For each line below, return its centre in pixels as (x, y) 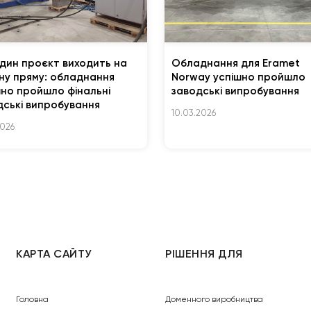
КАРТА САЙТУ (54, 253)
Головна (33, 299)
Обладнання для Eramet (235, 64)
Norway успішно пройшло (238, 77)
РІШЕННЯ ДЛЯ (204, 253)
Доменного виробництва (215, 299)
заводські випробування (235, 91)
